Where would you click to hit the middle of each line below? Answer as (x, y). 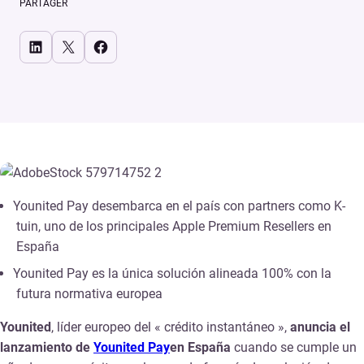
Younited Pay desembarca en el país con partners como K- (179, 206)
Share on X (73, 46)
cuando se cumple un (295, 347)
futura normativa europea (89, 293)
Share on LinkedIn (40, 46)
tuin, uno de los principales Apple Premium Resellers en (174, 226)
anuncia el (320, 327)
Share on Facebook (104, 46)
